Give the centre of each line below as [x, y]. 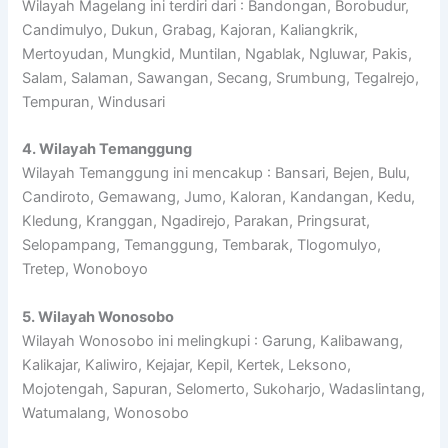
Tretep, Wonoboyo [85, 269]
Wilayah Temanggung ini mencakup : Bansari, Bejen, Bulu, [216, 173]
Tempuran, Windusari [94, 101]
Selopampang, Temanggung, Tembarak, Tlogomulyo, [202, 245]
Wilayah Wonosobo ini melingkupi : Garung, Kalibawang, [213, 340]
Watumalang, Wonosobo [106, 412]
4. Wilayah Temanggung [107, 149]
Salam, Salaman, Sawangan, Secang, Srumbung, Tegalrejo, [221, 77]
